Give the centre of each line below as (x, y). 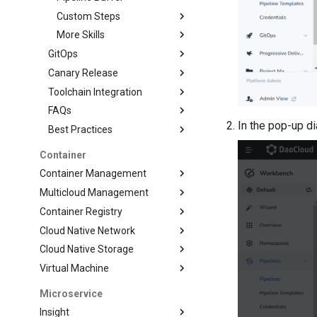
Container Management (93, 174)
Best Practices (81, 129)
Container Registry (81, 211)
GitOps (63, 54)
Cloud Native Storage (87, 249)
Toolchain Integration (96, 92)
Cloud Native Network (88, 230)
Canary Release (83, 73)
